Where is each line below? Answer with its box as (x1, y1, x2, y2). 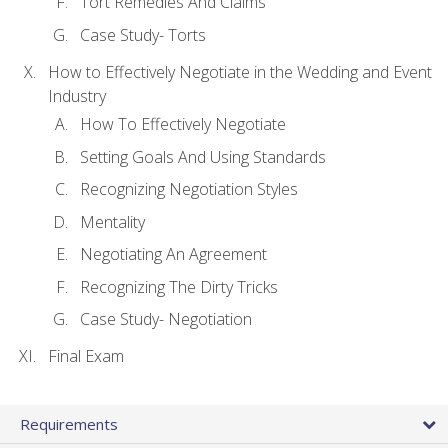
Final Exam (48, 345, 124, 368)
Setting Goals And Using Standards (80, 145, 326, 168)
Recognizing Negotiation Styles (80, 178, 298, 201)
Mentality (80, 210, 145, 233)
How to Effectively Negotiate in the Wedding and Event (48, 60, 432, 83)
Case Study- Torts (80, 23, 206, 46)
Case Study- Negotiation (80, 308, 252, 331)
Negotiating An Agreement (80, 243, 267, 266)
